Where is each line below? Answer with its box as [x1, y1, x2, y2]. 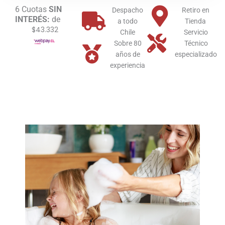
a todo [118, 17, 138, 26]
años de [115, 50, 140, 59]
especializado [175, 50, 217, 59]
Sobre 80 [114, 39, 142, 48]
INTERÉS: [15, 15, 50, 25]
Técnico [184, 39, 208, 48]
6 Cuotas [15, 5, 49, 15]
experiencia [110, 61, 146, 70]
